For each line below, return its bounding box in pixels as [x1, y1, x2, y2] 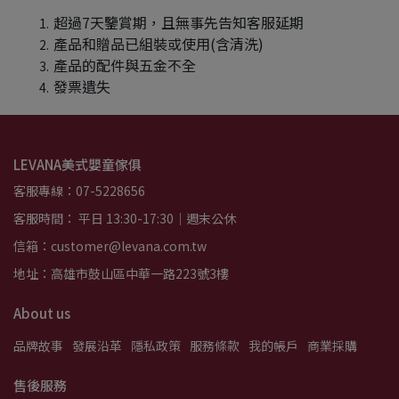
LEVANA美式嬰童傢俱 [13, 155, 142, 174]
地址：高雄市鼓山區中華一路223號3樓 [13, 265, 229, 282]
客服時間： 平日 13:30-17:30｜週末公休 [13, 209, 236, 227]
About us [13, 304, 70, 322]
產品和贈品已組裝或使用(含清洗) [53, 33, 264, 54]
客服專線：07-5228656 [13, 182, 145, 199]
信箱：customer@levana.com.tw [13, 237, 207, 255]
